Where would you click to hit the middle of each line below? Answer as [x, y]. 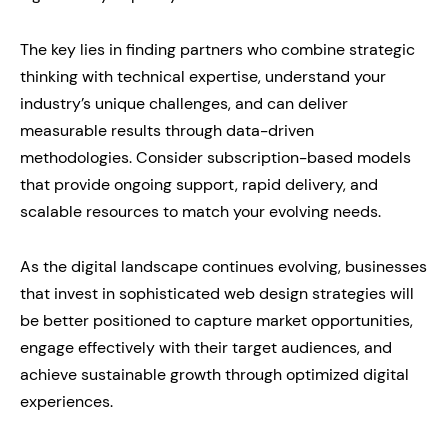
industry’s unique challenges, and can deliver [184, 103]
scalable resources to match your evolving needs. [200, 211]
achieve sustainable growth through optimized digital [214, 374]
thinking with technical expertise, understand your [203, 76]
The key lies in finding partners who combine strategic [217, 49]
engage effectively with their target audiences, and [206, 347]
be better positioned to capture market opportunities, [216, 320]
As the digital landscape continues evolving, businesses [223, 266]
